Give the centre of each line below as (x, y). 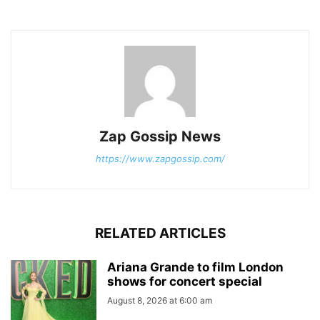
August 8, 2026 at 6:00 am (160, 300)
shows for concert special (185, 281)
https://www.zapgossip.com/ (160, 159)
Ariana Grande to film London (195, 267)
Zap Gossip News (160, 136)
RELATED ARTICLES (160, 233)
